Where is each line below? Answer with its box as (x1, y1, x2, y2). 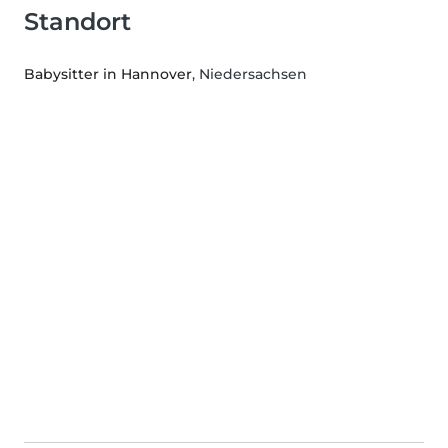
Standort (24, 7, 131, 37)
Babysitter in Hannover (24, 65, 192, 84)
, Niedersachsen (192, 65, 307, 84)
